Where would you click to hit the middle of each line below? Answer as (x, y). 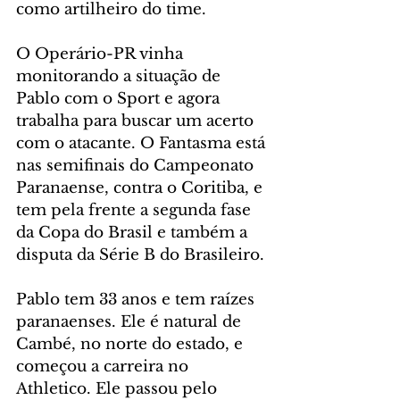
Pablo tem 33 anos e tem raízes (137, 300)
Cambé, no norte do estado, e (132, 345)
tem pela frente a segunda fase (136, 211)
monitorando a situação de (121, 77)
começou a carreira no (104, 367)
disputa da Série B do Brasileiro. (140, 255)
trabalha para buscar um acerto (137, 121)
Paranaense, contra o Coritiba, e (142, 188)
